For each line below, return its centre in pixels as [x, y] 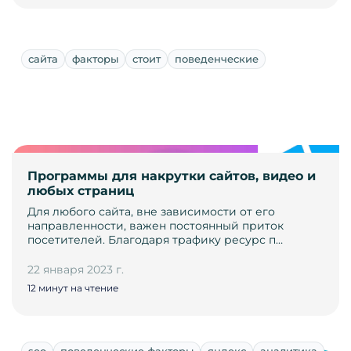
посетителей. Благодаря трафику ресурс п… [155, 240]
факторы [95, 59]
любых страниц [81, 191]
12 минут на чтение [73, 288]
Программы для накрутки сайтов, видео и [172, 176]
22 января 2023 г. [76, 270]
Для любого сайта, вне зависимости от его [151, 212]
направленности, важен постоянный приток [156, 226]
